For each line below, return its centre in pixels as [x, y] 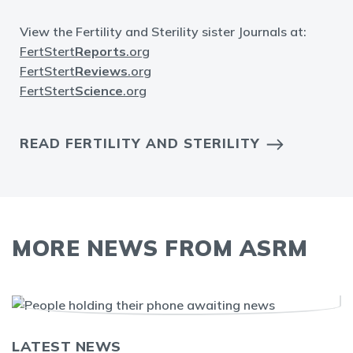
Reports [100, 51]
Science [99, 90]
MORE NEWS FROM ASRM [160, 247]
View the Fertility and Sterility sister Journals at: [165, 31]
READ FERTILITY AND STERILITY [140, 143]
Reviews [101, 71]
